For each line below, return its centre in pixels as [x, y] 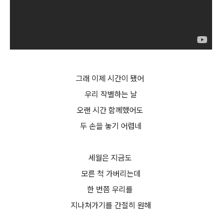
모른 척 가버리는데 [111, 174]
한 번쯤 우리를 [111, 190]
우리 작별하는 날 [111, 94]
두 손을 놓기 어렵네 [111, 126]
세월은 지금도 [111, 158]
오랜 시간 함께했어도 [111, 110]
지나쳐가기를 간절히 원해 [111, 205]
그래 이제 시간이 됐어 [111, 79]
